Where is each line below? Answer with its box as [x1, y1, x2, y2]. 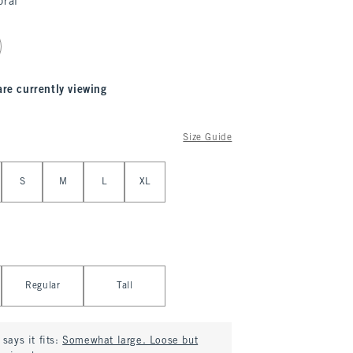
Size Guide [183, 133, 232, 143]
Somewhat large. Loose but [62, 336, 199, 346]
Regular [25, 281, 61, 291]
